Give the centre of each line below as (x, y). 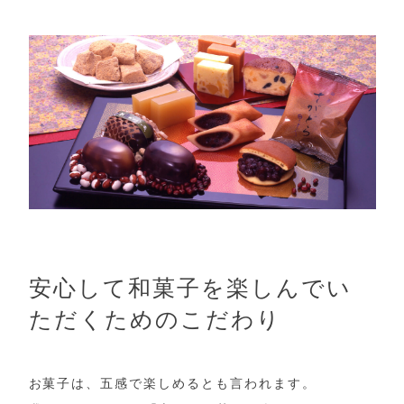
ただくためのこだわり (155, 319)
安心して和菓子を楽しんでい (190, 288)
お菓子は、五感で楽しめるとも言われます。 (172, 384)
